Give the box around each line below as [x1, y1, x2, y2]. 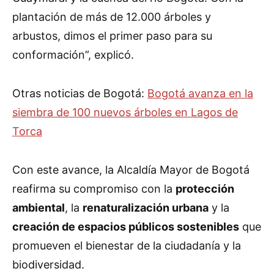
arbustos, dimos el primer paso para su [12, 29, 212, 43]
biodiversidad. [12, 258, 84, 272]
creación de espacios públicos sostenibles [12, 220, 239, 234]
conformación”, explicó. [12, 48, 134, 62]
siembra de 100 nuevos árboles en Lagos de [12, 106, 238, 119]
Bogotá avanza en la [147, 87, 253, 100]
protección [176, 182, 234, 196]
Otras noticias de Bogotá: [12, 87, 147, 100]
